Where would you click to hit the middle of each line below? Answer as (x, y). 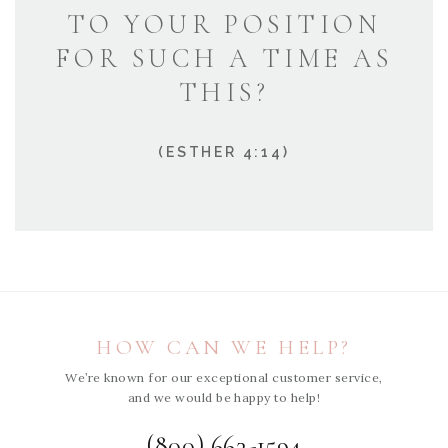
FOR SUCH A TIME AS (224, 59)
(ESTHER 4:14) (224, 152)
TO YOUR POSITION (224, 25)
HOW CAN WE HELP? (224, 348)
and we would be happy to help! (224, 398)
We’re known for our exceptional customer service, (224, 378)
